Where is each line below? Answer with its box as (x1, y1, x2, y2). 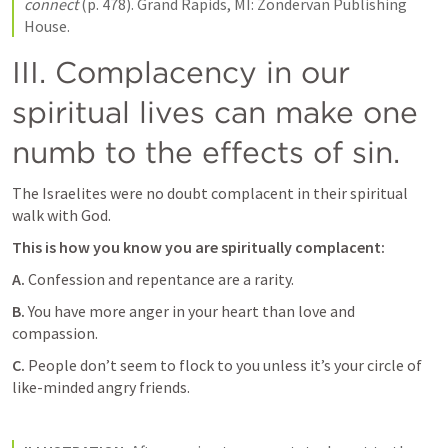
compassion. (12, 323, 101, 344)
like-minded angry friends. (12, 377, 190, 398)
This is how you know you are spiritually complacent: (12, 237, 385, 258)
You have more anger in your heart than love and (25, 301, 355, 322)
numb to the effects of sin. (12, 134, 427, 171)
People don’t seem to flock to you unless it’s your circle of (25, 355, 422, 376)
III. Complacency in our (12, 54, 350, 91)
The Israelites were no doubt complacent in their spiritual (12, 183, 408, 204)
